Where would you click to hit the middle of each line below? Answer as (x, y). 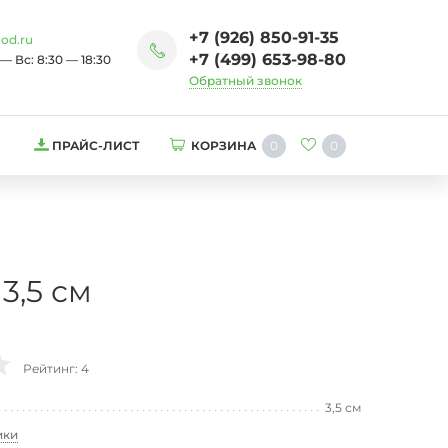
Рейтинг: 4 (56, 368)
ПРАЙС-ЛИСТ (96, 145)
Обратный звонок (245, 80)
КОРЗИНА (223, 145)
